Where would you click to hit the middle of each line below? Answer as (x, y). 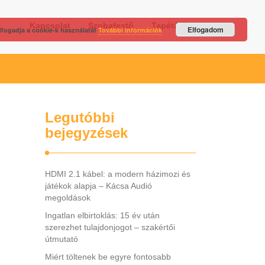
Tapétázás (172, 25)
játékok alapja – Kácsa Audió (98, 186)
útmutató (62, 239)
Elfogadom (205, 30)
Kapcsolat (50, 25)
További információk (130, 30)
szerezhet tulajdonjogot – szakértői (110, 227)
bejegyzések (86, 133)
